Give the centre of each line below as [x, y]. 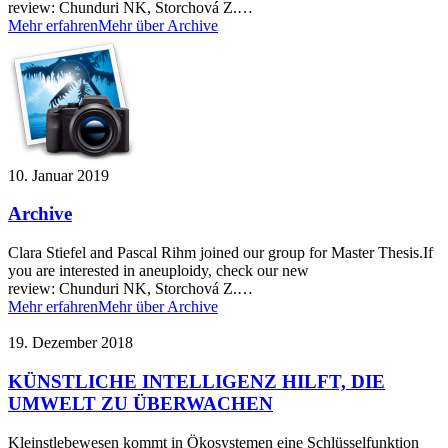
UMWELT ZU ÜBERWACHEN [140, 403]
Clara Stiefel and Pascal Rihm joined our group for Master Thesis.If [220, 253]
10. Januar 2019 [58, 175]
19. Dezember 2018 [70, 343]
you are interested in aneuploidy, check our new [158, 271]
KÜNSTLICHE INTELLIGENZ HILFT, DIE [196, 381]
